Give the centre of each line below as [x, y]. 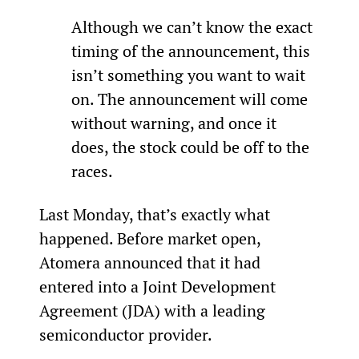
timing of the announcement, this [192, 50]
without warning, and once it [175, 123]
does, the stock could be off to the [192, 147]
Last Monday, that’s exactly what [156, 214]
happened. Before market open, [151, 238]
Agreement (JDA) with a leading [154, 310]
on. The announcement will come [191, 99]
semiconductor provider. [125, 334]
